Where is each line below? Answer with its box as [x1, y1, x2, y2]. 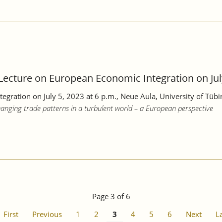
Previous [32, 209, 62, 219]
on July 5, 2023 [31, 91, 86, 101]
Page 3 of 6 [92, 191, 130, 201]
